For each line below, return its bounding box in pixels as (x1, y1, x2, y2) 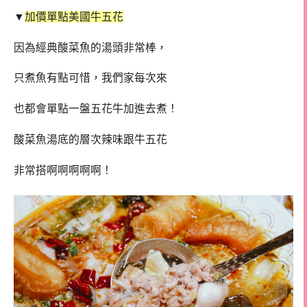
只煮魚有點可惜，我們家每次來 (14, 72, 167, 84)
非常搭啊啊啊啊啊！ (14, 164, 112, 176)
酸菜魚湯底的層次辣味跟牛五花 (14, 133, 167, 145)
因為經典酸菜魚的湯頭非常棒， (14, 41, 167, 53)
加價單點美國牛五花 (25, 10, 123, 23)
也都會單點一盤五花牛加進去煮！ (14, 103, 178, 115)
